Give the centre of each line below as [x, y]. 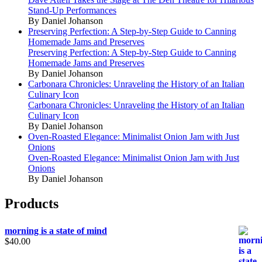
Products [32, 203]
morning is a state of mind [56, 230]
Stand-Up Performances [72, 10]
